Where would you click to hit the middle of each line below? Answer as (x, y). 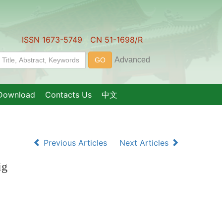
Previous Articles (75, 143)
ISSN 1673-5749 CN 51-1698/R (82, 40)
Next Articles (145, 143)
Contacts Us (68, 95)
